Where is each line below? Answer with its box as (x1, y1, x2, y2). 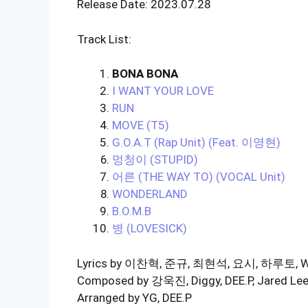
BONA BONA (112, 67, 178, 80)
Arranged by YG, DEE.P (77, 290, 192, 305)
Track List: (77, 32, 131, 46)
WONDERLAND (112, 187, 188, 201)
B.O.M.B (112, 204, 151, 218)
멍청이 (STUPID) (112, 153, 198, 166)
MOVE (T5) (112, 118, 169, 132)
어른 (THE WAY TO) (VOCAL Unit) (112, 170, 285, 184)
